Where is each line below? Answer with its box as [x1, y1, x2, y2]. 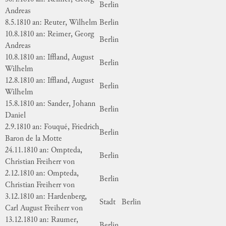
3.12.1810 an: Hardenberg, [5, 193, 87, 201]
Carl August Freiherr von [5, 204, 83, 212]
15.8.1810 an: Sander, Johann [5, 100, 95, 108]
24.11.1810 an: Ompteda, [5, 146, 82, 154]
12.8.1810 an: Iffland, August [5, 77, 94, 85]
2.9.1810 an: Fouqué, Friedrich [5, 123, 99, 131]
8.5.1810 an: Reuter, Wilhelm [5, 19, 97, 27]
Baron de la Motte [5, 135, 62, 143]
